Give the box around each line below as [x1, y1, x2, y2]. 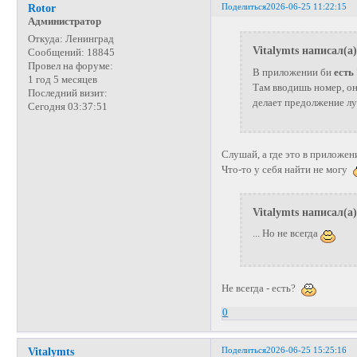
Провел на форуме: [27, 61, 113, 73]
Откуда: [27, 33, 63, 45]
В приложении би [252, 66, 334, 78]
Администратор [27, 16, 101, 28]
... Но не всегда [252, 228, 320, 240]
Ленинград [62, 33, 114, 45]
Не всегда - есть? [222, 282, 301, 294]
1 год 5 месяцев [27, 74, 97, 86]
